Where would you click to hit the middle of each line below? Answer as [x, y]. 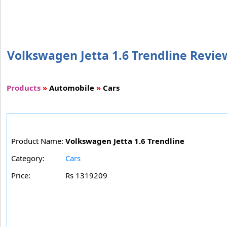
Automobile [72, 87]
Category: [28, 158]
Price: [21, 175]
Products [24, 87]
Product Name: [37, 141]
